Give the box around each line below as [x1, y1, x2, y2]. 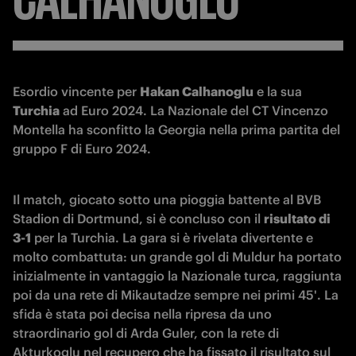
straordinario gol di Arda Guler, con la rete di [13, 325, 279, 341]
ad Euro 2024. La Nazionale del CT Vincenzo [60, 103, 328, 118]
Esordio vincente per [13, 83, 140, 99]
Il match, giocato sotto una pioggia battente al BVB [13, 192, 321, 207]
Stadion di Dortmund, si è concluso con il [13, 211, 264, 226]
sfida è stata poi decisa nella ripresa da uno [13, 306, 272, 322]
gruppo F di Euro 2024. [13, 141, 154, 157]
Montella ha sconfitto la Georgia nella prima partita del [13, 122, 340, 137]
